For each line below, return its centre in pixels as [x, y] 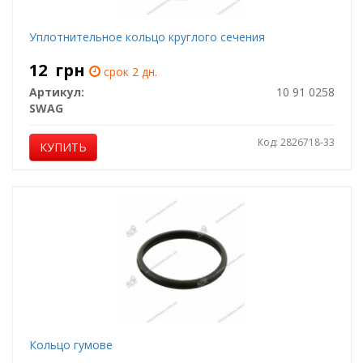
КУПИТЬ [63, 147]
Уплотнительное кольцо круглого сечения [147, 37]
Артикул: [56, 92]
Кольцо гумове [70, 345]
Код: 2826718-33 [296, 142]
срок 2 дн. [128, 72]
